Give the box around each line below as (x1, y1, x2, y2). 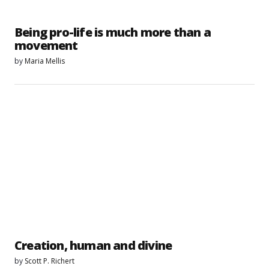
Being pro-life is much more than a (14, 23, 211, 40)
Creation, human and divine (14, 237, 172, 254)
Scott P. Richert (25, 256, 74, 267)
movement (14, 37, 78, 53)
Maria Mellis (25, 55, 65, 66)
